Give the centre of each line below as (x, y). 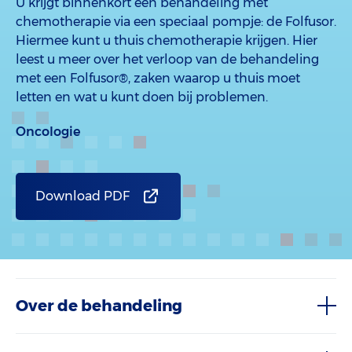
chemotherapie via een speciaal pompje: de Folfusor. (176, 22)
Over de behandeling (99, 306)
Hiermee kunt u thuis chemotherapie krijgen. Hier (167, 40)
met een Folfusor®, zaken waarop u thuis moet (158, 78)
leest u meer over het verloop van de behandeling (167, 59)
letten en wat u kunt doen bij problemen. (142, 97)
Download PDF (82, 196)
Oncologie (48, 132)
